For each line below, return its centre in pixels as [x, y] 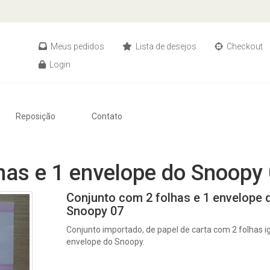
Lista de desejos [165, 46]
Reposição [36, 116]
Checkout [244, 46]
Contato [107, 116]
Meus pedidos [77, 46]
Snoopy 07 [95, 211]
